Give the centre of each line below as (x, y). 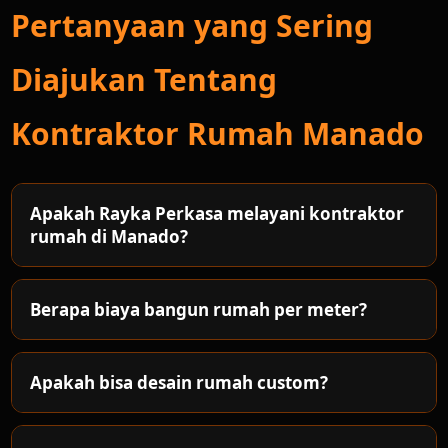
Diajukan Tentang (144, 79)
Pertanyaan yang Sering (192, 25)
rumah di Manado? (109, 236)
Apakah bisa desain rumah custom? (179, 382)
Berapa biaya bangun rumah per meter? (199, 309)
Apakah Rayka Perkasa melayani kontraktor (217, 213)
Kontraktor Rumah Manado (218, 133)
